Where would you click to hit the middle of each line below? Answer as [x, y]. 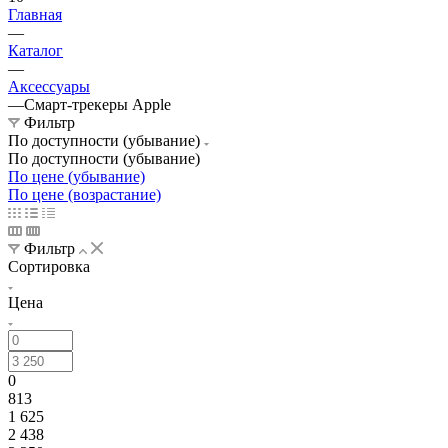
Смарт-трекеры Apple [97, 104]
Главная [35, 14]
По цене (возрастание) [84, 194]
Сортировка [49, 266]
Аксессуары [49, 86]
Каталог [35, 50]
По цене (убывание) [76, 176]
